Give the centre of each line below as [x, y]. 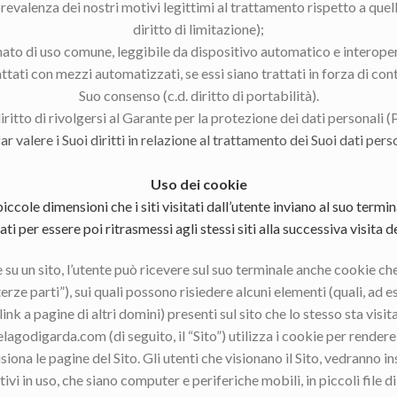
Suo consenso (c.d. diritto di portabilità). [198, 95]
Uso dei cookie [198, 183]
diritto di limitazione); [198, 28]
